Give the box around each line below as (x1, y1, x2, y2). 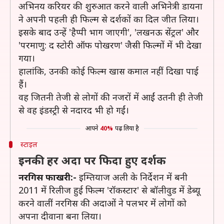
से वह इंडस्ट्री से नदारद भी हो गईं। (18, 104, 129, 116)
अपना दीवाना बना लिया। (18, 210, 101, 222)
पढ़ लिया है (114, 124, 139, 132)
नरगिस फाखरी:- (18, 171, 76, 183)
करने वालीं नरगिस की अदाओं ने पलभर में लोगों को (18, 197, 186, 209)
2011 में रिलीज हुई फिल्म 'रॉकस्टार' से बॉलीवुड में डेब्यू (18, 184, 200, 196)
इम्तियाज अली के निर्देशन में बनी (76, 171, 187, 183)
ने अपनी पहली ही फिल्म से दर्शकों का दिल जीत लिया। (18, 13, 199, 25)
